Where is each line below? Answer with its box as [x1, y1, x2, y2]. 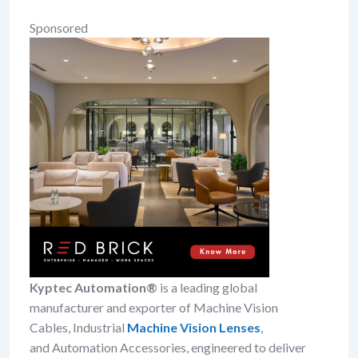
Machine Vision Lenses [127, 320, 261, 335]
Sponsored [30, 20, 88, 35]
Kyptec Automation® [30, 280, 157, 295]
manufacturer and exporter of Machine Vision [30, 300, 278, 315]
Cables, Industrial [30, 320, 127, 335]
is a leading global [157, 280, 257, 295]
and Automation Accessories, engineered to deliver [30, 340, 306, 355]
